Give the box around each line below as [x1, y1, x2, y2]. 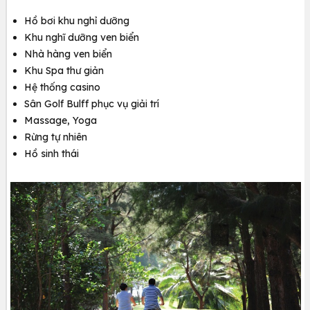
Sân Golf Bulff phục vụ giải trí [24, 98, 159, 111]
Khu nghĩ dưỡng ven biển [24, 31, 139, 44]
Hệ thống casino [24, 81, 100, 94]
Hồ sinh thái [24, 147, 79, 161]
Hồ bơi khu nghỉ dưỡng [24, 15, 129, 28]
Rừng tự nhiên [24, 131, 87, 144]
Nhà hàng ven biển [24, 48, 112, 61]
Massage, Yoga [24, 114, 97, 127]
